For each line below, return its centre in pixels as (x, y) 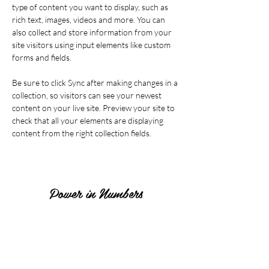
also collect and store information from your (93, 32)
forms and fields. (42, 57)
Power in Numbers (96, 193)
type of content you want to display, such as (91, 7)
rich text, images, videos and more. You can (89, 20)
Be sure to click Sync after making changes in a (96, 83)
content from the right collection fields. (83, 133)
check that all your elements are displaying (89, 120)
